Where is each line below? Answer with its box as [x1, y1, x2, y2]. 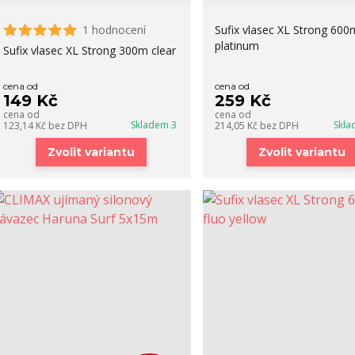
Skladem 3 [130, 118, 179, 132]
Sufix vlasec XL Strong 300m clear [2, 43, 176, 58]
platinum [214, 38, 259, 53]
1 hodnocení [82, 22, 146, 37]
